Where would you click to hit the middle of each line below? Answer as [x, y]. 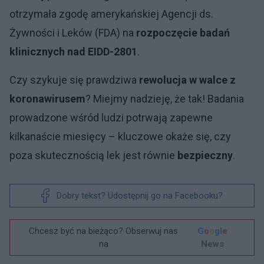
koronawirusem [47, 98]
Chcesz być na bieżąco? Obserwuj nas [104, 231]
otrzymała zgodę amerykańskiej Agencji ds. [111, 14]
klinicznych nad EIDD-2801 [73, 51]
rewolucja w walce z [187, 80]
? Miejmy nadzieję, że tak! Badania [165, 98]
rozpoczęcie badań [183, 32]
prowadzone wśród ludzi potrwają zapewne [111, 117]
